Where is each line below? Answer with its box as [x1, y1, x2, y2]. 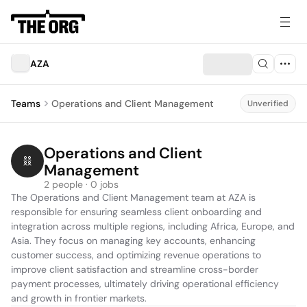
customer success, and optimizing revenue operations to [11, 249, 261, 261]
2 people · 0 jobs [44, 178, 119, 191]
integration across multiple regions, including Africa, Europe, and [11, 220, 295, 232]
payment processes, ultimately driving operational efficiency [11, 278, 279, 290]
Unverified [247, 98, 288, 109]
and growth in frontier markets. [11, 292, 147, 304]
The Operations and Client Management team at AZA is [11, 191, 256, 204]
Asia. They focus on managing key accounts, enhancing [11, 234, 256, 247]
